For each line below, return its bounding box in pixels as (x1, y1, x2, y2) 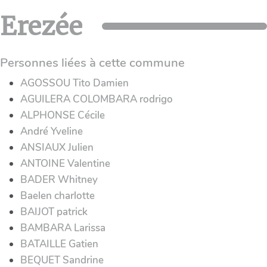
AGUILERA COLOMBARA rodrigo (20, 92, 173, 106)
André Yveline (20, 124, 83, 138)
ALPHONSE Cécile (20, 108, 105, 122)
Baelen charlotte (20, 188, 95, 203)
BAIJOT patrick (20, 204, 88, 219)
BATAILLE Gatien (20, 237, 98, 251)
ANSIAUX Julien (20, 140, 94, 154)
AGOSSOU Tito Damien (20, 76, 129, 90)
